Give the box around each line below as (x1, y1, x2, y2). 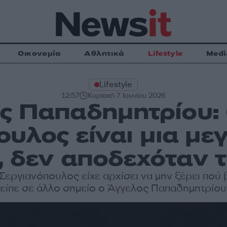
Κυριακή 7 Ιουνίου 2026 (87, 91, 166, 100)
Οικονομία (18, 49, 61, 58)
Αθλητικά (84, 49, 125, 58)
